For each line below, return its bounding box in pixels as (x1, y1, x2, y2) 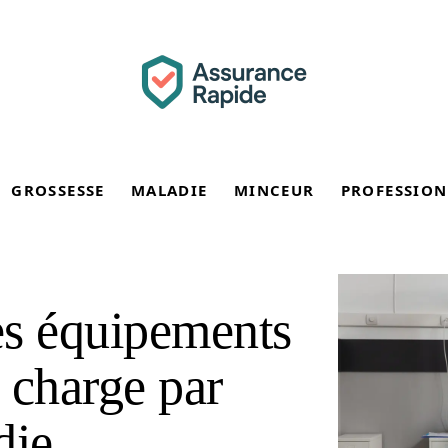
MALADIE (130, 180, 208, 200)
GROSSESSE (11, 180, 105, 200)
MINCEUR (233, 180, 315, 200)
